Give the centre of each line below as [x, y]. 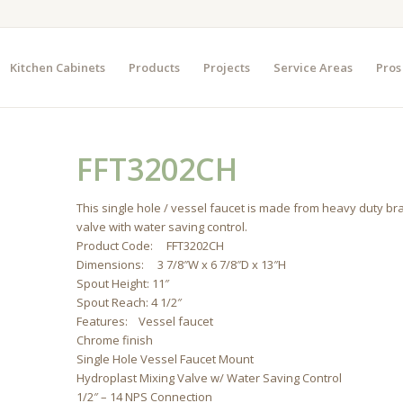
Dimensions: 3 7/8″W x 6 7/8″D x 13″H [182, 264]
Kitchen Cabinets [57, 67]
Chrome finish [115, 340]
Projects [226, 67]
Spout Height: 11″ [123, 283]
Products [154, 67]
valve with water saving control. [162, 227]
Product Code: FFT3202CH [151, 246]
